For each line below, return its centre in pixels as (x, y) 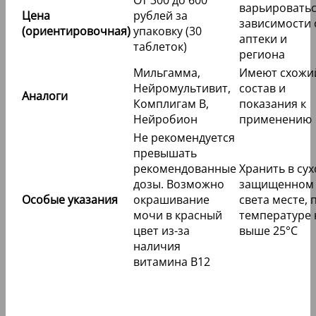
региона (262, 55)
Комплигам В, (171, 104)
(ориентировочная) (76, 31)
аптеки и (263, 39)
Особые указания (70, 200)
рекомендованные (185, 169)
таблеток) (160, 47)
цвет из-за (162, 231)
